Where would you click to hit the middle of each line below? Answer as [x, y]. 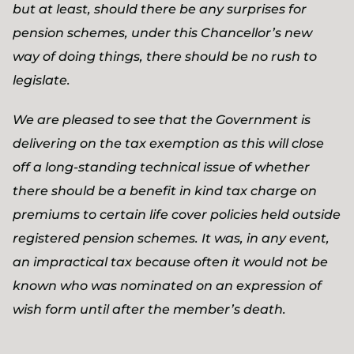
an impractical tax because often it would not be [170, 262]
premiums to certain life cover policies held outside [177, 215]
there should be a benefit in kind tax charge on [165, 191]
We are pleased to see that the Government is [162, 120]
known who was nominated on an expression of [167, 286]
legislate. [41, 80]
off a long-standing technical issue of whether [161, 167]
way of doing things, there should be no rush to [165, 56]
